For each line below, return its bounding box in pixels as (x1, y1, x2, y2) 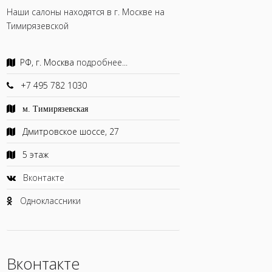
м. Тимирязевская (22, 104, 88, 114)
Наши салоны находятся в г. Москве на (6, 6, 165, 18)
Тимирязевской (6, 20, 69, 32)
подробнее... (76, 56, 127, 68)
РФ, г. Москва (19, 56, 76, 68)
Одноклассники (19, 195, 81, 206)
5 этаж (19, 149, 49, 160)
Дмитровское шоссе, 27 (19, 126, 119, 137)
